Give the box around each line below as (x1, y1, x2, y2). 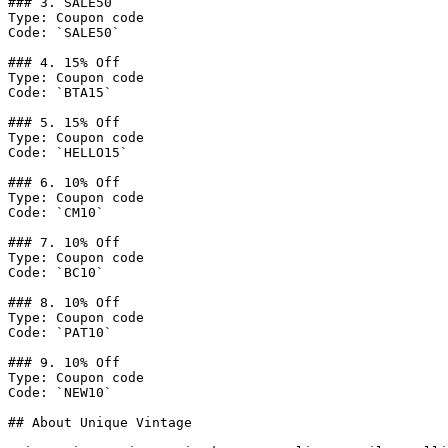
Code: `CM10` (8, 205, 104, 220)
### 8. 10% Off (8, 295, 120, 310)
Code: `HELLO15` (8, 145, 128, 160)
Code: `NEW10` (8, 385, 112, 400)
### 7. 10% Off (8, 235, 120, 250)
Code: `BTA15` (8, 85, 112, 100)
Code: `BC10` (8, 265, 104, 280)
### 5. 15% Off (8, 115, 120, 130)
